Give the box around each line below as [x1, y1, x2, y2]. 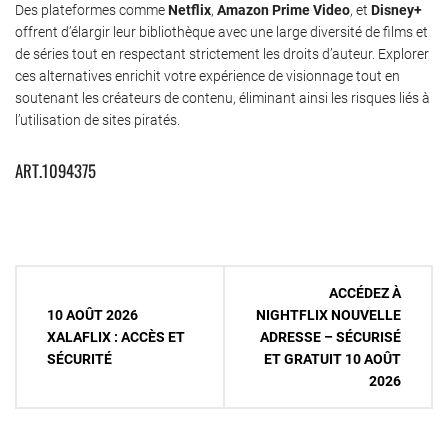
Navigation [14, 265, 94, 297]
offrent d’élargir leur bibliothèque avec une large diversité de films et [15, 23, 428, 40]
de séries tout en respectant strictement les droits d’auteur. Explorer [15, 45, 429, 62]
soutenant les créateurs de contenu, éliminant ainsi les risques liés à [15, 89, 430, 106]
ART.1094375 [15, 157, 96, 183]
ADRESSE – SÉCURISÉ [260, 329, 401, 346]
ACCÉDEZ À [329, 285, 401, 302]
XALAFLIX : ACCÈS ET [47, 329, 185, 346]
